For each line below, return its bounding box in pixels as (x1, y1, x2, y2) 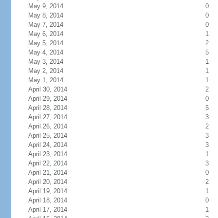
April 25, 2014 (28, 132, 67, 139)
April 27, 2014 (28, 113, 67, 121)
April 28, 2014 (28, 104, 67, 111)
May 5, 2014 (28, 39, 63, 47)
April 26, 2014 (28, 123, 67, 130)
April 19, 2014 (28, 187, 67, 195)
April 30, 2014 (28, 86, 67, 93)
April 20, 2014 (28, 178, 67, 185)
